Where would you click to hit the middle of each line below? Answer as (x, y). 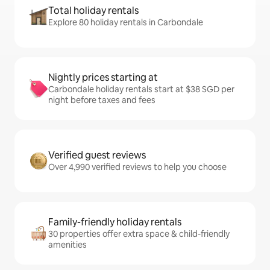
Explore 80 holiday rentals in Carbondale (126, 23)
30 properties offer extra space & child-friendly (139, 234)
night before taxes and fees (102, 100)
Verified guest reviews (97, 155)
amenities (67, 245)
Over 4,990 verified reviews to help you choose (137, 167)
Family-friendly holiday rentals (115, 222)
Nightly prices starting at (103, 78)
